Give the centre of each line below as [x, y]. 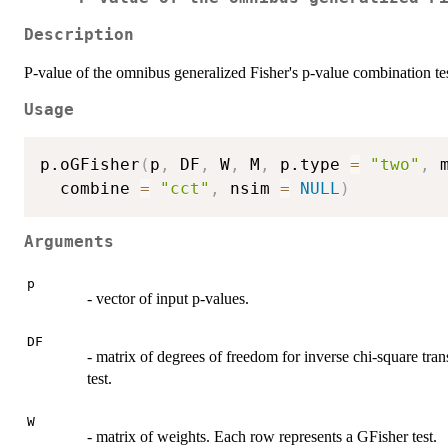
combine [90, 188]
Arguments [69, 242]
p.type [310, 164]
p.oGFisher [90, 164]
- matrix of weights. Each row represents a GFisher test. [262, 436]
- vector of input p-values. [168, 298]
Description [79, 35]
